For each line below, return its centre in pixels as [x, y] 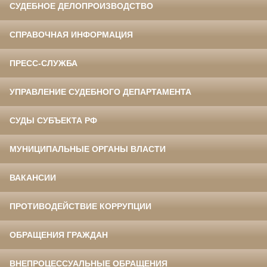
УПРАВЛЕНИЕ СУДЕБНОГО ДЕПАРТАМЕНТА [100, 92]
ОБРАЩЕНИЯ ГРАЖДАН [59, 235]
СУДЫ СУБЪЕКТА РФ [53, 121]
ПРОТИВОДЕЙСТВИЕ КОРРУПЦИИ [80, 207]
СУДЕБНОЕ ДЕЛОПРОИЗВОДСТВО [81, 6]
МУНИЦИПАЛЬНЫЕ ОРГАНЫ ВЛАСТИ [88, 149]
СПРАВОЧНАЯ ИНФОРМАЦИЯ [71, 35]
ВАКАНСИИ [33, 178]
